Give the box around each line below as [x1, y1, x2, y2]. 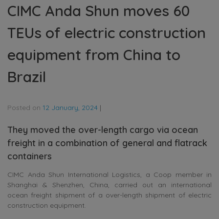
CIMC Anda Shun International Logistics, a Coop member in [7, 170, 212, 179]
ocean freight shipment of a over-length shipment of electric [7, 190, 212, 199]
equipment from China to [7, 45, 180, 64]
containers [7, 150, 52, 162]
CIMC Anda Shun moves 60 [7, 1, 190, 20]
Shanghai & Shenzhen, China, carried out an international [7, 180, 212, 189]
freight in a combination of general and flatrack [7, 137, 207, 149]
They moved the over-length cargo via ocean [7, 124, 198, 135]
